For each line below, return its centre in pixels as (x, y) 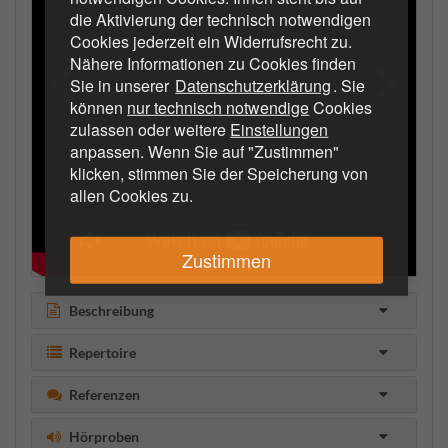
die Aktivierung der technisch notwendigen (221, 19)
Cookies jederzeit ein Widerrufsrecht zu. (211, 41)
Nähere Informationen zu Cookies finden (213, 63)
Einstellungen (279, 129)
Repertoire (102, 352)
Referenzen (104, 394)
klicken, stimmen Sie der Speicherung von (219, 173)
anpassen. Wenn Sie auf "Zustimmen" (205, 151)
